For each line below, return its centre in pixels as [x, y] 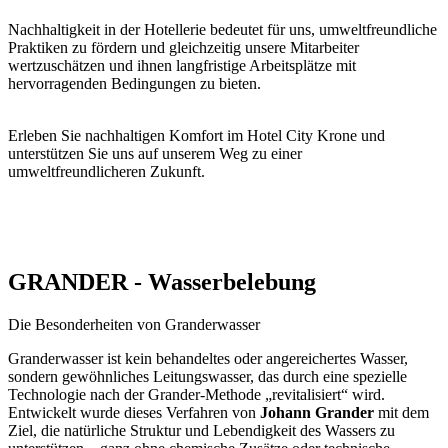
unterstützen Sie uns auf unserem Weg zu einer [155, 153]
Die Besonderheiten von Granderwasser [134, 324]
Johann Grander [317, 412]
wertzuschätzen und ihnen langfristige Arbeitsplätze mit [182, 65]
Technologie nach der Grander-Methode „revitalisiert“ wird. [196, 394]
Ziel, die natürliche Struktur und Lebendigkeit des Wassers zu [201, 430]
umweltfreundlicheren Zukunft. [106, 171]
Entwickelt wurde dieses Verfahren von [134, 412]
